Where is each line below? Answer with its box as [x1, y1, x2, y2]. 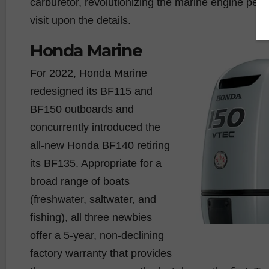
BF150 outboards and [30, 103, 134, 115]
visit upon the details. [30, 14, 131, 26]
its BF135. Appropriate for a [30, 157, 162, 169]
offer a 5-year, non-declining [30, 229, 164, 241]
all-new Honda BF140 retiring [30, 139, 170, 151]
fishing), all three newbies [30, 211, 152, 223]
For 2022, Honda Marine [30, 67, 147, 79]
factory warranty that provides [30, 247, 172, 259]
